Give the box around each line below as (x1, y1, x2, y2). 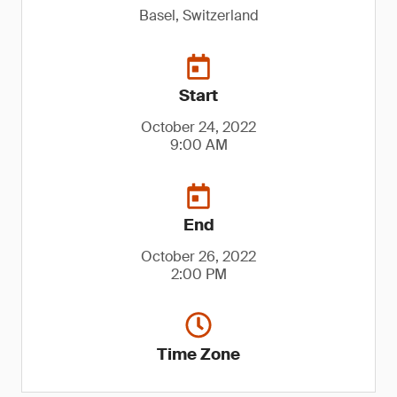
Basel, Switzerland (138, 6, 259, 25)
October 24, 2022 (141, 118, 256, 136)
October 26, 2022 (141, 247, 256, 266)
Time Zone (157, 344, 240, 365)
